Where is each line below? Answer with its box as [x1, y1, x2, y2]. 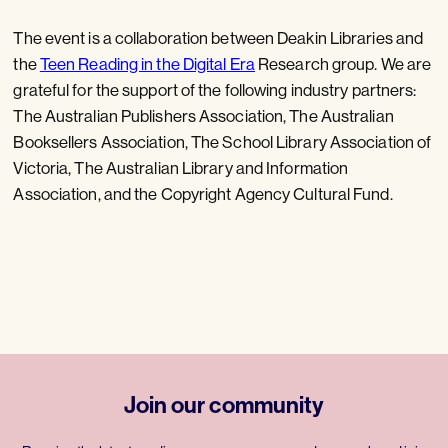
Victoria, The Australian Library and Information [13, 156, 349, 178]
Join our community [123, 389, 325, 419]
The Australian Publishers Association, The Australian [13, 104, 394, 126]
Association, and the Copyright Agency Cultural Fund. [13, 182, 393, 204]
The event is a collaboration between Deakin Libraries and [13, 26, 424, 48]
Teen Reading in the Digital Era [39, 52, 255, 74]
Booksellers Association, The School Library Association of [13, 130, 432, 152]
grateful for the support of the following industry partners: [13, 78, 417, 100]
